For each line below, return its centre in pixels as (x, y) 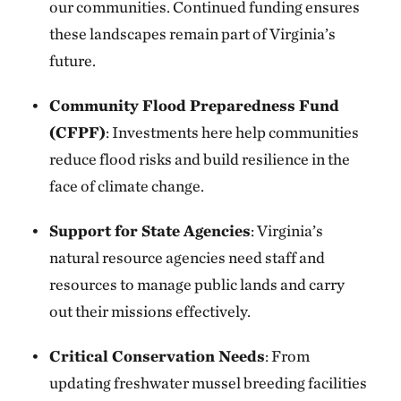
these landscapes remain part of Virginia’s (193, 34)
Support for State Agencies (150, 230)
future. (73, 60)
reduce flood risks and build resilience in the (200, 159)
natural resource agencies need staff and (188, 257)
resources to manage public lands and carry (197, 284)
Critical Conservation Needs (158, 356)
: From (288, 356)
